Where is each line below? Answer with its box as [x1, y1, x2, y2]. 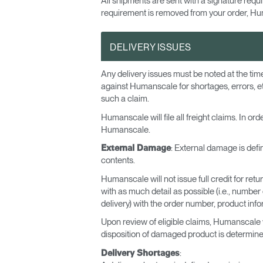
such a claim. [101, 93, 149, 104]
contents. [101, 155, 135, 166]
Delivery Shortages [101, 248, 180, 258]
